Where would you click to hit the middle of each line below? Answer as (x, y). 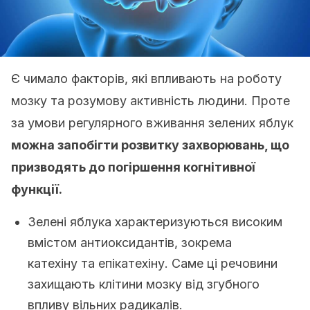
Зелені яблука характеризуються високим (155, 222)
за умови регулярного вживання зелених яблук (152, 123)
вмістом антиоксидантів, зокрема (130, 243)
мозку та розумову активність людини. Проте (151, 101)
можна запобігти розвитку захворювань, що (150, 145)
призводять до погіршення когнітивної (133, 167)
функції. (37, 189)
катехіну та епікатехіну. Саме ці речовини (153, 263)
